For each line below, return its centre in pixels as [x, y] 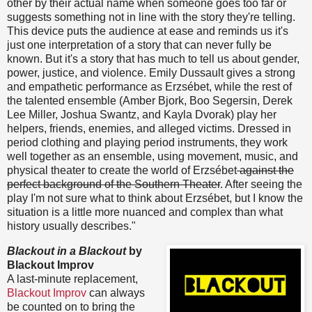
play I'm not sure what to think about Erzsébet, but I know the [155, 198]
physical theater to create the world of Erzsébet [122, 170]
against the [265, 170]
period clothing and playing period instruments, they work [147, 142]
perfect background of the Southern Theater [114, 184]
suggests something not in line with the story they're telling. [151, 17]
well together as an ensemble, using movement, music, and [153, 156]
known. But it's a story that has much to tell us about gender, [153, 58]
